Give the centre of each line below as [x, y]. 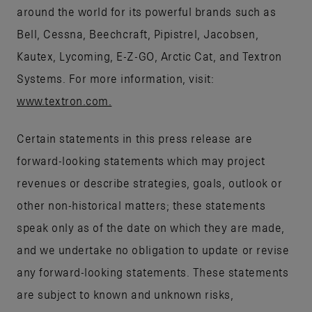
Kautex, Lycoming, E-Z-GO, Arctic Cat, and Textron [149, 56]
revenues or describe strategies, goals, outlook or [150, 183]
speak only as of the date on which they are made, [151, 227]
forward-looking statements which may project [141, 161]
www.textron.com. [64, 101]
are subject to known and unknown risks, [125, 294]
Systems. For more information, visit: [116, 78]
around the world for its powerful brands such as [147, 11]
